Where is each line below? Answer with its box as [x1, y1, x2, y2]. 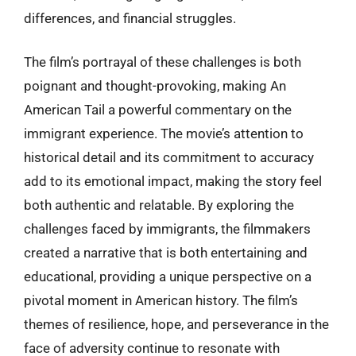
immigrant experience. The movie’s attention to [24, 126, 304, 141]
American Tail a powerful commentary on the [24, 102, 292, 118]
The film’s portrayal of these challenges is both [24, 54, 301, 70]
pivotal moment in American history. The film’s [24, 292, 298, 308]
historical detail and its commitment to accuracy [24, 149, 314, 165]
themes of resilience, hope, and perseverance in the [24, 316, 329, 332]
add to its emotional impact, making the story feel [24, 173, 322, 189]
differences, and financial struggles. [24, 10, 236, 26]
